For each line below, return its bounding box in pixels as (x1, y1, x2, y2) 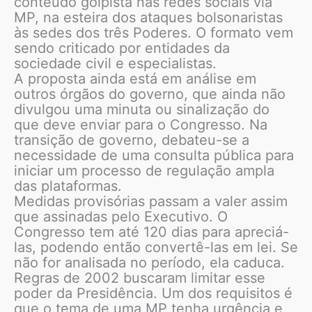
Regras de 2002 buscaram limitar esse (14, 270, 265, 287)
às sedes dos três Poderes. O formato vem (14, 24, 293, 42)
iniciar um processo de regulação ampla (14, 162, 274, 180)
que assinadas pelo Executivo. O (14, 208, 228, 226)
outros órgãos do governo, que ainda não (14, 86, 286, 103)
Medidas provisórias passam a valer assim (14, 193, 288, 210)
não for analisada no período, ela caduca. (14, 254, 285, 272)
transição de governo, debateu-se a (14, 132, 249, 149)
